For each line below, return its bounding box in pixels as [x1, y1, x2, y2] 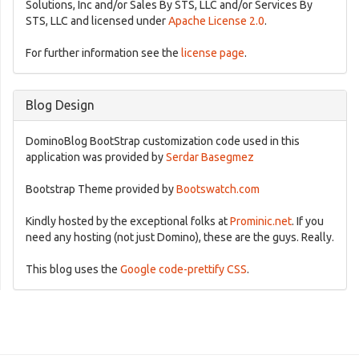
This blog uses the [26, 263, 120, 276]
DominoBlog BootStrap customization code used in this [26, 135, 300, 147]
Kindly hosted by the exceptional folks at [26, 215, 230, 228]
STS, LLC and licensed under [26, 14, 168, 27]
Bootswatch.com [176, 183, 260, 196]
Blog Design [26, 98, 95, 112]
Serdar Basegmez [166, 151, 254, 163]
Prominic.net [230, 215, 292, 228]
